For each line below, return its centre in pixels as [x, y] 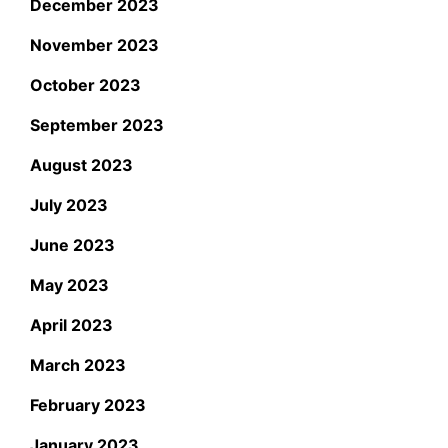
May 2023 [69, 284]
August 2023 [81, 164]
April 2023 [71, 324]
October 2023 [85, 84]
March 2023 [78, 364]
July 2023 [69, 204]
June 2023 [72, 244]
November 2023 [94, 44]
